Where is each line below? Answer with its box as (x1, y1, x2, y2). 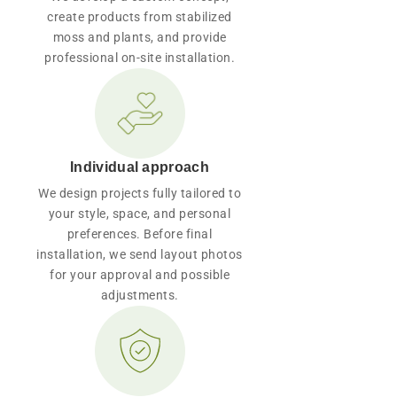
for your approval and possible (50, 267, 230, 282)
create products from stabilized (47, 9, 232, 24)
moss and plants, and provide (52, 29, 227, 44)
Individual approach (70, 159, 209, 175)
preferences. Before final (66, 226, 213, 241)
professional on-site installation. (44, 50, 235, 65)
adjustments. (100, 287, 179, 302)
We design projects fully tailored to (38, 185, 241, 200)
